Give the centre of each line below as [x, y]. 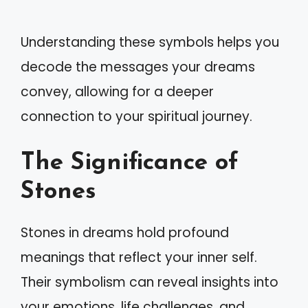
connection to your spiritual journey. [136, 117]
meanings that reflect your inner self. [139, 257]
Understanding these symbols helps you [150, 42]
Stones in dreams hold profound [125, 232]
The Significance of [130, 163]
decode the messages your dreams [138, 67]
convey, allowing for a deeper [117, 92]
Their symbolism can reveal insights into [150, 282]
